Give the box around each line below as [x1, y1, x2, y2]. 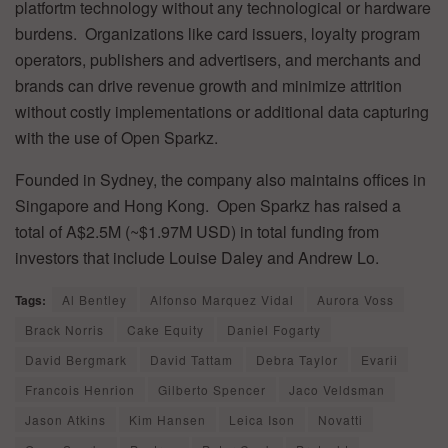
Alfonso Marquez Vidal [150, 290, 294, 308]
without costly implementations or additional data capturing [15, 99, 429, 123]
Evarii [361, 350, 398, 368]
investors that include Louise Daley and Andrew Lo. [15, 245, 379, 269]
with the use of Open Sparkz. [15, 125, 218, 149]
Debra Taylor [256, 350, 338, 368]
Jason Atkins [25, 410, 106, 428]
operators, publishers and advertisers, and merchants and [15, 47, 421, 71]
